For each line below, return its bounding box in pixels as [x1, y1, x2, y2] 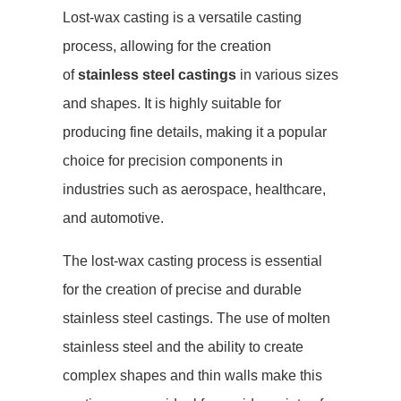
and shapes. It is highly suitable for [63, 96, 281, 112]
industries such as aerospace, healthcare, [63, 182, 326, 198]
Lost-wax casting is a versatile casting [63, 10, 302, 26]
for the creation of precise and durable [63, 282, 302, 298]
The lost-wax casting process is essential [63, 253, 322, 269]
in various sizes [236, 67, 338, 83]
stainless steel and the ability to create [63, 339, 303, 355]
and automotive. [63, 210, 164, 226]
